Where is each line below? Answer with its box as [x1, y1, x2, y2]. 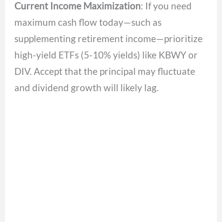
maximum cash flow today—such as [14, 16, 162, 28]
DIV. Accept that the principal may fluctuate [14, 65, 196, 77]
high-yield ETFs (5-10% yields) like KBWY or [14, 49, 198, 61]
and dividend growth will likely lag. [14, 82, 159, 94]
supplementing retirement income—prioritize [14, 33, 203, 45]
